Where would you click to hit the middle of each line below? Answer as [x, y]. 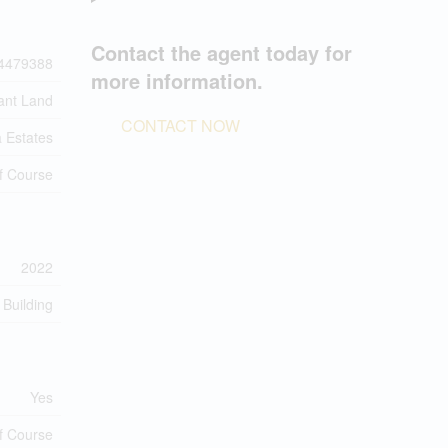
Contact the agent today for [221, 52]
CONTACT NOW [180, 125]
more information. [177, 80]
